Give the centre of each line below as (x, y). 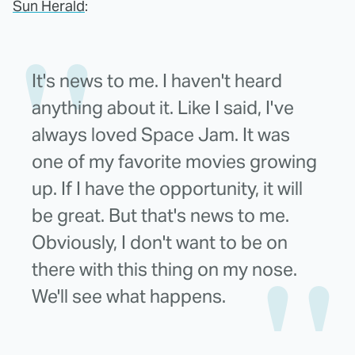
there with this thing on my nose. (164, 269)
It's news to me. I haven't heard (157, 80)
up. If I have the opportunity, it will (167, 188)
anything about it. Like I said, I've (163, 107)
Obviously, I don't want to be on (160, 242)
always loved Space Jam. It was (161, 134)
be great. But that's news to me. (160, 215)
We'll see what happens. (129, 296)
